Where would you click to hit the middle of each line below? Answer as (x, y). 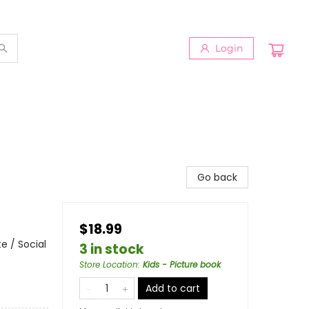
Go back (217, 177)
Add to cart (173, 288)
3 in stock (112, 249)
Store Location (109, 265)
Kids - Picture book (182, 265)
